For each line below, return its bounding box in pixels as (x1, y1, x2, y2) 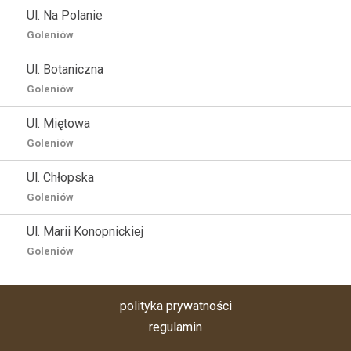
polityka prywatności (119, 299, 232, 313)
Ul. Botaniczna (27, 62, 103, 77)
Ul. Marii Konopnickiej (27, 224, 143, 239)
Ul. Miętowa (27, 116, 90, 131)
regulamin (149, 320, 202, 335)
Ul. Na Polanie (27, 8, 103, 23)
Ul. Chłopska (27, 170, 94, 185)
